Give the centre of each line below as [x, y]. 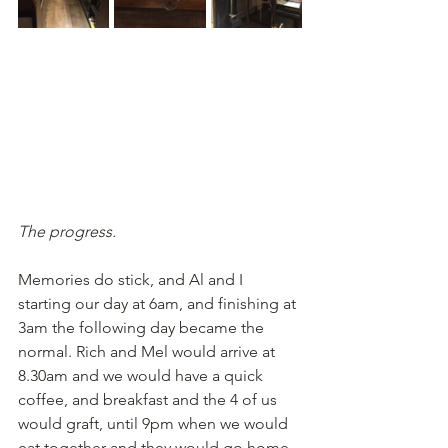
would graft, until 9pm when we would [155, 423]
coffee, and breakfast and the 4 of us [149, 399]
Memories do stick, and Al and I [132, 279]
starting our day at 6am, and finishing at [159, 303]
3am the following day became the [143, 327]
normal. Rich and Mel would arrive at [148, 351]
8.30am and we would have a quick [142, 375]
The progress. [67, 231]
